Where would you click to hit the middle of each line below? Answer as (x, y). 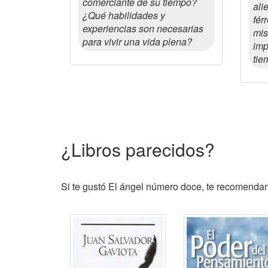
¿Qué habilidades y (124, 15)
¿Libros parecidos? (138, 149)
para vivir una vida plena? (137, 42)
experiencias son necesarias (143, 28)
